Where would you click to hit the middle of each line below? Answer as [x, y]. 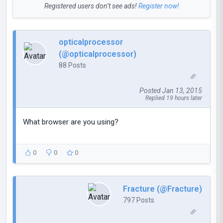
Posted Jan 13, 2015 [171, 91]
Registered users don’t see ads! [91, 6]
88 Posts [72, 65]
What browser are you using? [71, 122]
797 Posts [139, 200]
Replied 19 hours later [174, 98]
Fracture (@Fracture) [163, 189]
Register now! [159, 6]
